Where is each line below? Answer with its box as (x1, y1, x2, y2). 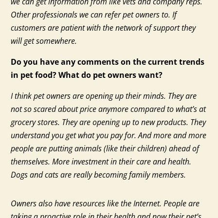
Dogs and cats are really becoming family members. (11, 169, 186, 181)
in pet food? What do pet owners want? (11, 70, 163, 81)
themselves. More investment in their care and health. (11, 156, 192, 167)
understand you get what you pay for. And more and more (11, 130, 207, 141)
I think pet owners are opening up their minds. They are (11, 91, 197, 102)
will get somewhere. (11, 36, 77, 47)
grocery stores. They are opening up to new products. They (11, 117, 206, 128)
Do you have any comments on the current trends (11, 56, 205, 68)
